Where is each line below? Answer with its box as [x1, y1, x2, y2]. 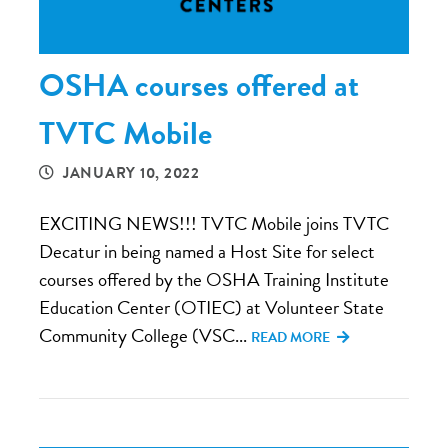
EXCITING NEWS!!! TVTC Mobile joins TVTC [39, 208, 389, 238]
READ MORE [251, 326, 333, 348]
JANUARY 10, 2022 [62, 161, 200, 184]
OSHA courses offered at [39, 61, 359, 109]
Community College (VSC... [39, 320, 251, 350]
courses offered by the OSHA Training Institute [39, 264, 389, 294]
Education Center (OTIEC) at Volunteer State [39, 292, 384, 322]
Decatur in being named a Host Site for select [39, 236, 375, 266]
